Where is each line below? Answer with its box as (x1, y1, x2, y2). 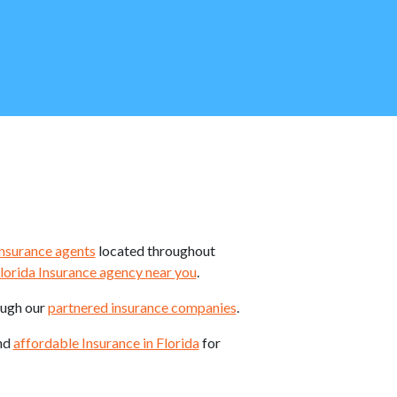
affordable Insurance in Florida (12, 334, 199, 351)
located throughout (95, 242, 215, 259)
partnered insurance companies (47, 299, 237, 315)
